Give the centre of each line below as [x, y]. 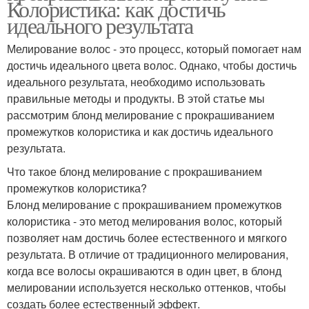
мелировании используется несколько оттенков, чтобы [147, 287]
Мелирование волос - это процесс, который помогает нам [154, 48]
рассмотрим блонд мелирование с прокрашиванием [141, 114]
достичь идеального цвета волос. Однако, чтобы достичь [152, 65]
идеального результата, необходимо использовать [136, 81]
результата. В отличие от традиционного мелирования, [148, 254]
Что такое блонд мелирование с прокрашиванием [134, 171]
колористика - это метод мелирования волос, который [144, 221]
